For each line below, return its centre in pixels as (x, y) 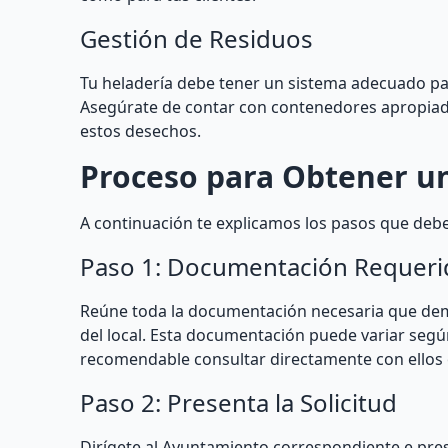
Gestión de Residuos (196, 38)
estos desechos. (140, 131)
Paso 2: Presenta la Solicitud (238, 402)
